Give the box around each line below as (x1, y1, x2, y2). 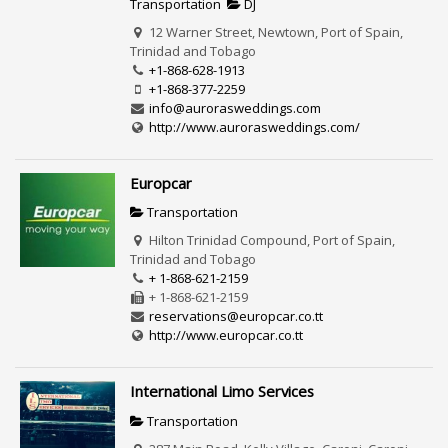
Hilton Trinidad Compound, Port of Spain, (146, 231, 396, 250)
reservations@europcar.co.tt (149, 307, 324, 326)
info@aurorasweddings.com (149, 98, 322, 117)
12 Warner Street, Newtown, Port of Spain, (146, 22, 404, 41)
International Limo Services (129, 381, 314, 402)
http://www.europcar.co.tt (149, 326, 304, 345)
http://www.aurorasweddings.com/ (149, 117, 361, 136)
